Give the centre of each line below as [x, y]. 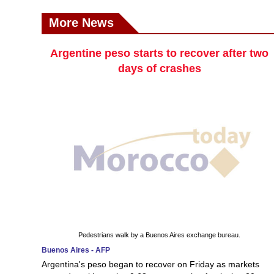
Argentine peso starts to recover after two [160, 54]
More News [81, 23]
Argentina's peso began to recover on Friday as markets [150, 264]
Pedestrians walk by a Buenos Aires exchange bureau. [160, 235]
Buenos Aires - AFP [76, 250]
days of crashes [159, 69]
